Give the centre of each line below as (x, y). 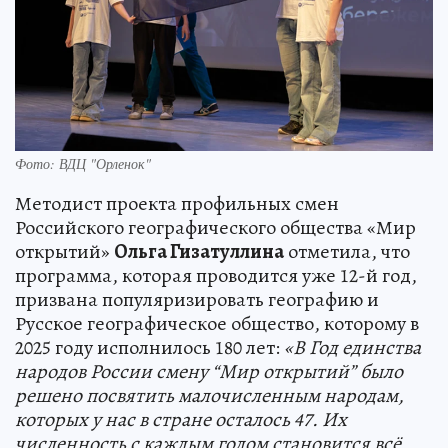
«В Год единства (352, 347)
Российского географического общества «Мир (215, 227)
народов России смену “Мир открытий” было (209, 371)
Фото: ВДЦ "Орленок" (83, 163)
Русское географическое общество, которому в (217, 323)
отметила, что (347, 251)
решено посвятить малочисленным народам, (209, 395)
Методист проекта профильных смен (177, 203)
